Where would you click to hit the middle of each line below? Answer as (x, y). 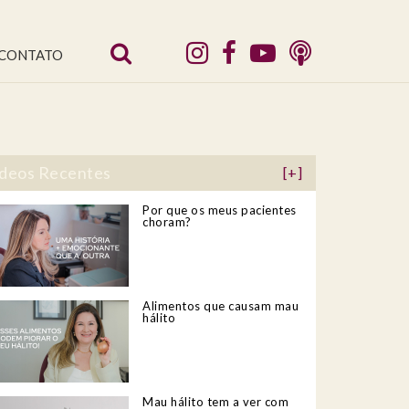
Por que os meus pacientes (220, 210)
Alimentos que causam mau (220, 306)
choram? (167, 222)
